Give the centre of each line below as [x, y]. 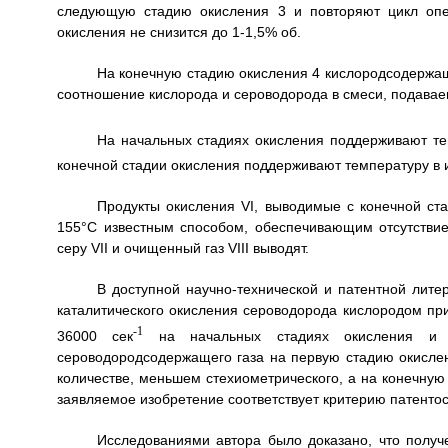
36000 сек [95, 335]
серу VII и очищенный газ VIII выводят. [182, 248]
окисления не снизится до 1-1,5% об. [178, 31]
